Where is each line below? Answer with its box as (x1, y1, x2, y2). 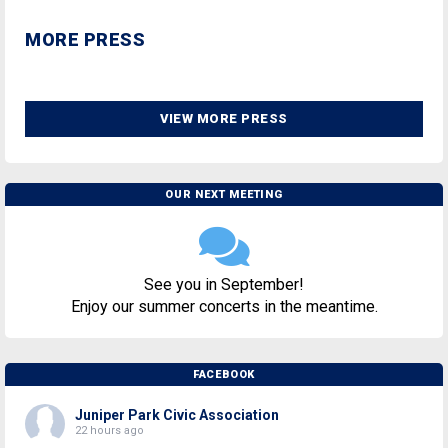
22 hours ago (75, 423, 144, 437)
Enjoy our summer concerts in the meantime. (70, 296, 378, 316)
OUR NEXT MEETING (165, 187, 283, 201)
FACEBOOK (192, 367, 256, 381)
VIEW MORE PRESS (160, 110, 288, 126)
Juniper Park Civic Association (75, 406, 279, 423)
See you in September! (144, 274, 304, 294)
